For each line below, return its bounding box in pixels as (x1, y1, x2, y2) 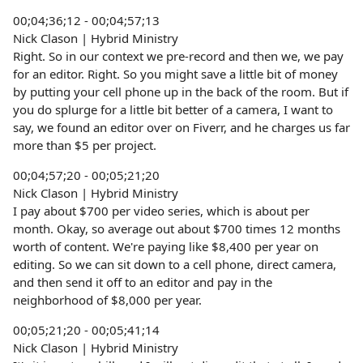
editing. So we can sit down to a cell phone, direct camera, (13, 256, 336, 272)
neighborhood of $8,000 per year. (13, 292, 202, 308)
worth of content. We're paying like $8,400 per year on (13, 238, 318, 254)
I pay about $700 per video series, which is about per (13, 203, 310, 219)
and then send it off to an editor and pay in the (13, 274, 272, 290)
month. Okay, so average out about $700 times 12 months (13, 220, 340, 237)
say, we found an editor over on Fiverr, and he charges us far (13, 119, 350, 135)
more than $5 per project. (13, 137, 156, 153)
